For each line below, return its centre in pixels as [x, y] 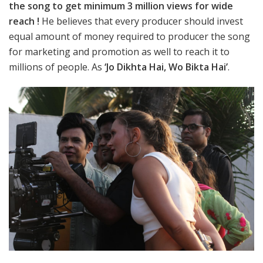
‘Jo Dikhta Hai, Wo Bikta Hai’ [166, 67]
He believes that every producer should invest [141, 21]
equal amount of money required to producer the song [129, 37]
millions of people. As [57, 67]
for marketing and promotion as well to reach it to [119, 52]
